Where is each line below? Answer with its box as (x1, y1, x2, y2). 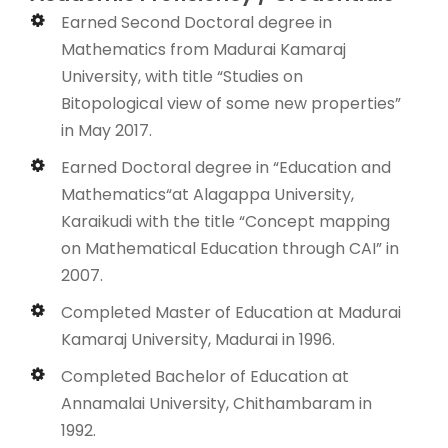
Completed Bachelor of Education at (61, 364, 349, 388)
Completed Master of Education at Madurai (61, 300, 401, 324)
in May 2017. (61, 118, 152, 142)
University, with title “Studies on (61, 64, 303, 88)
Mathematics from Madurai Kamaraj (61, 37, 346, 61)
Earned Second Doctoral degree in (61, 10, 332, 34)
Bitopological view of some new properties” (61, 91, 401, 115)
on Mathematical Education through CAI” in (61, 236, 399, 260)
